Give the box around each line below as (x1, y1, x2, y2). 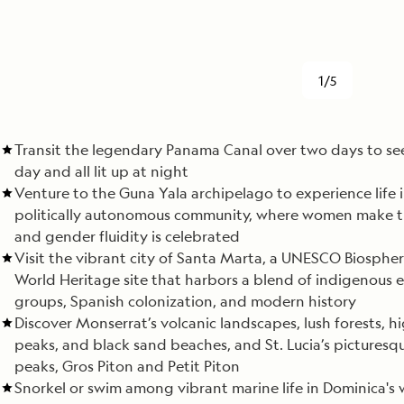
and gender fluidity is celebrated (14, 226, 240, 246)
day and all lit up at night (14, 161, 188, 181)
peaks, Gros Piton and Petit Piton (14, 356, 240, 376)
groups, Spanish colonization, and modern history (14, 291, 356, 311)
